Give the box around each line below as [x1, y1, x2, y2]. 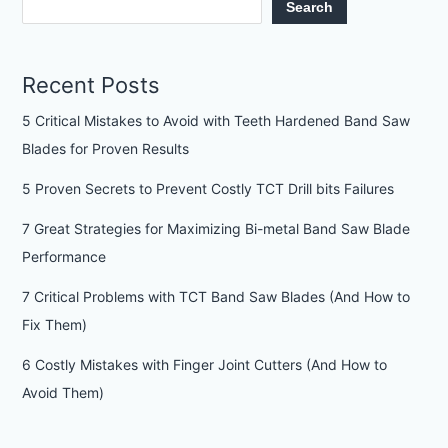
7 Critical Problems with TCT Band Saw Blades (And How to [21, 288, 410, 306]
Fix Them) [21, 316, 87, 334]
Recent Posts [21, 72, 160, 99]
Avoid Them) [21, 384, 104, 402]
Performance [21, 248, 106, 266]
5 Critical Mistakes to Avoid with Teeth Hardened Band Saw [21, 112, 410, 130]
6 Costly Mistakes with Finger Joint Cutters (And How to [21, 356, 387, 374]
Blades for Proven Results [21, 140, 189, 158]
